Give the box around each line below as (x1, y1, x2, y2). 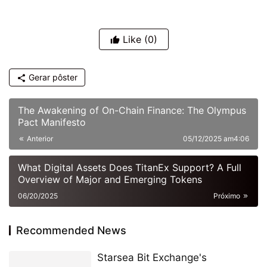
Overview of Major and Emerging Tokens (18, 173, 202, 186)
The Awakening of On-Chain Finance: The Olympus (18, 104, 246, 117)
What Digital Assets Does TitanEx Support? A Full (18, 162, 241, 174)
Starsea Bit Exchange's (97, 252, 207, 264)
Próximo (213, 191, 242, 201)
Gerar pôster (26, 72, 77, 83)
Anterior (25, 134, 53, 144)
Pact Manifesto (18, 116, 86, 129)
